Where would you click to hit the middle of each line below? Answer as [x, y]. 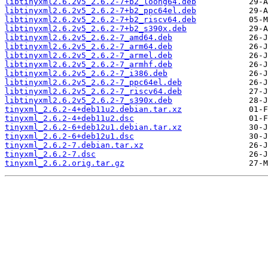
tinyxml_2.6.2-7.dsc [50, 154]
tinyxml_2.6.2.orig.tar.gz [65, 163]
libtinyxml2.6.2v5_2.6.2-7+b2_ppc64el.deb [100, 11]
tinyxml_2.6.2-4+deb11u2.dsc [69, 118]
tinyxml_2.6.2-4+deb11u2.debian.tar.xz [93, 109]
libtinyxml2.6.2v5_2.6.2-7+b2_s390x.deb [96, 29]
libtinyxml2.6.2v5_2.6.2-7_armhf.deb [89, 65]
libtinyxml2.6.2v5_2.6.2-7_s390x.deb [89, 100]
